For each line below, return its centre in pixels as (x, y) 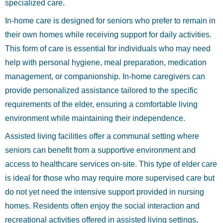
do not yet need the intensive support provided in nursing (105, 192)
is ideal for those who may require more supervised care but (110, 178)
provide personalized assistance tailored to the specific (101, 90)
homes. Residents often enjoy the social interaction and (102, 206)
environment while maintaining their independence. (95, 118)
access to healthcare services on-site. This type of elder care (111, 164)
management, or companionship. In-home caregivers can (105, 76)
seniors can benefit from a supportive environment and (100, 150)
